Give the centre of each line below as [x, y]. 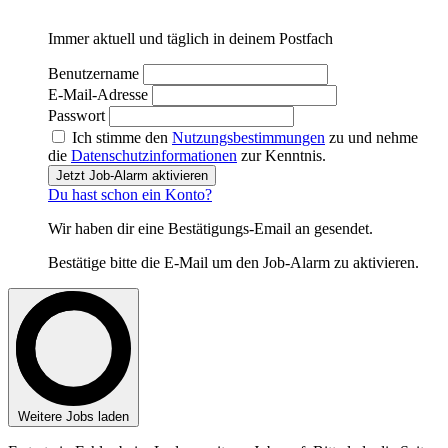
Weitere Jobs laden [73, 416]
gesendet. [343, 228]
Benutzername [93, 73]
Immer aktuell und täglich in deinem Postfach [190, 38]
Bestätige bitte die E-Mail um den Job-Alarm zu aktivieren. [233, 262]
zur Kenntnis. [281, 155]
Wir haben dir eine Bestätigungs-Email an [181, 228]
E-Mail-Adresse [98, 94]
